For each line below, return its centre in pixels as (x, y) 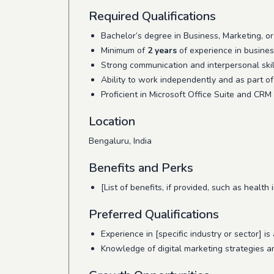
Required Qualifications (152, 16)
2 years (162, 50)
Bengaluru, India (120, 141)
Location (112, 121)
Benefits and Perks (141, 168)
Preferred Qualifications (154, 214)
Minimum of (124, 50)
